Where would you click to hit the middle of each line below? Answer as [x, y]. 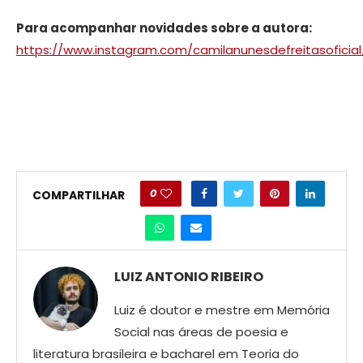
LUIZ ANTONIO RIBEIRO [189, 277]
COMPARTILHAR [78, 195]
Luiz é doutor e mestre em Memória [222, 310]
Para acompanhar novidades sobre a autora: [164, 28]
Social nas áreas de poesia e [201, 332]
